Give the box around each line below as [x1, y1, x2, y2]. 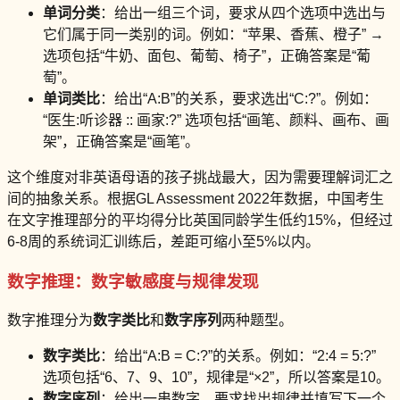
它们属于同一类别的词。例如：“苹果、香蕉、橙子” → [43, 27, 384, 42]
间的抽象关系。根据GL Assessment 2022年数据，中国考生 [7, 191, 384, 206]
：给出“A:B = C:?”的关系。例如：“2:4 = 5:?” [100, 348, 376, 364]
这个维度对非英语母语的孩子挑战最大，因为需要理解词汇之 [7, 170, 393, 185]
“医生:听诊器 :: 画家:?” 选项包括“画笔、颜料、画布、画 [43, 112, 389, 128]
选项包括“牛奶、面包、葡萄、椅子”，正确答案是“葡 [43, 48, 371, 63]
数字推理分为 [7, 312, 93, 329]
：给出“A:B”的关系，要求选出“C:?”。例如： [100, 91, 378, 106]
